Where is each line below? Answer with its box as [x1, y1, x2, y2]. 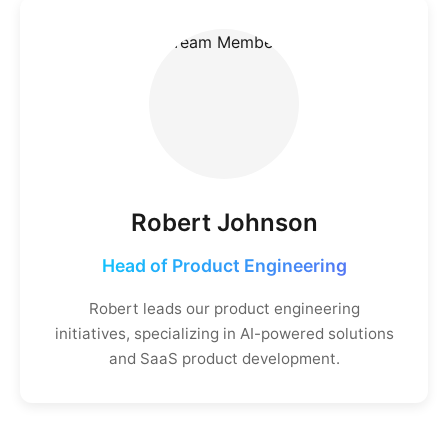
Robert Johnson [130, 208, 318, 237]
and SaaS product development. [108, 349, 340, 368]
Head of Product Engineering [101, 255, 347, 276]
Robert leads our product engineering [88, 299, 360, 318]
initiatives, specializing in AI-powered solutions [54, 324, 394, 343]
